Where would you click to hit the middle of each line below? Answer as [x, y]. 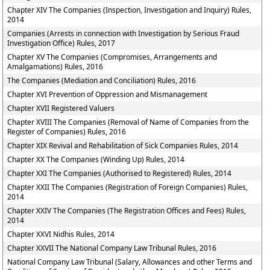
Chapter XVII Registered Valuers [61, 108]
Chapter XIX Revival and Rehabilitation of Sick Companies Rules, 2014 [123, 146]
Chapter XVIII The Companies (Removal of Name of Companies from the [128, 122]
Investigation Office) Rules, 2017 [61, 43]
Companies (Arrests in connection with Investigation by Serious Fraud [124, 33]
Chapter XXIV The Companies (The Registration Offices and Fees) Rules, [127, 211]
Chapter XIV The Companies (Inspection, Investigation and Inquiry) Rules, [130, 10]
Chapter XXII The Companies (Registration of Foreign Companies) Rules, [128, 187]
